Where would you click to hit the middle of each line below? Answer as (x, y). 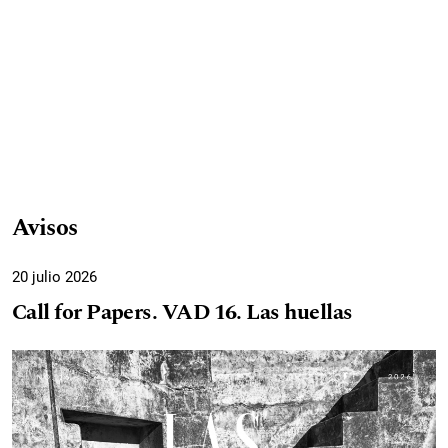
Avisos (45, 228)
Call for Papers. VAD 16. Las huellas (182, 313)
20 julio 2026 (54, 277)
